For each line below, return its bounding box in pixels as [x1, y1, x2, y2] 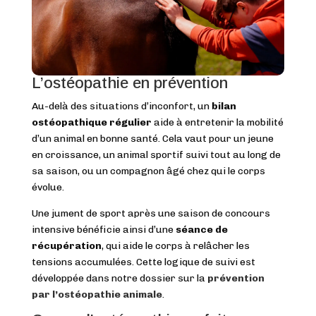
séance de [175, 224, 228, 236]
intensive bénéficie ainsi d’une [31, 224, 176, 236]
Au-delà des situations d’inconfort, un [31, 100, 212, 113]
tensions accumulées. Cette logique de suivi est [31, 256, 255, 269]
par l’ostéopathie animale [31, 288, 162, 301]
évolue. [31, 181, 64, 194]
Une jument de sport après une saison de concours [31, 207, 270, 220]
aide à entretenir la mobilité [151, 116, 284, 129]
